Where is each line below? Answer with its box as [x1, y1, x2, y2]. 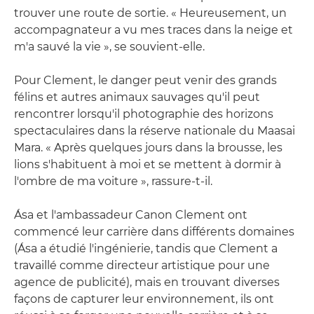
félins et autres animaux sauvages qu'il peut [14, 90, 260, 104]
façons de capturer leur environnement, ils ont [14, 292, 274, 306]
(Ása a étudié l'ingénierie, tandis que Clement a [14, 241, 278, 255]
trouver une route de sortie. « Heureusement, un [14, 6, 287, 20]
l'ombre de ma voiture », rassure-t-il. [14, 174, 212, 188]
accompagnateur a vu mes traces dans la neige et [14, 22, 293, 36]
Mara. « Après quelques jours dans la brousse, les [14, 140, 282, 154]
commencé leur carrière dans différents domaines [14, 224, 294, 238]
